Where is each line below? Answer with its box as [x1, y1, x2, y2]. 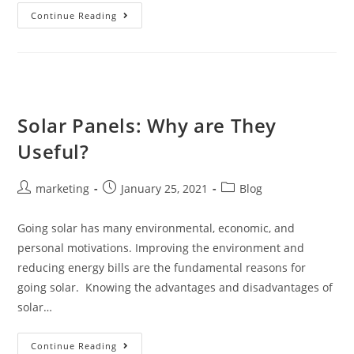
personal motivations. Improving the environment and [17, 239, 305, 255]
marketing [36, 180, 90, 196]
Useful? [17, 137, 89, 164]
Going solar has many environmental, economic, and [17, 220, 296, 235]
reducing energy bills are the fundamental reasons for [17, 259, 307, 275]
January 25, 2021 [121, 180, 209, 196]
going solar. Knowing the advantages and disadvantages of [17, 279, 333, 295]
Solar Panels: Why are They [17, 111, 277, 138]
